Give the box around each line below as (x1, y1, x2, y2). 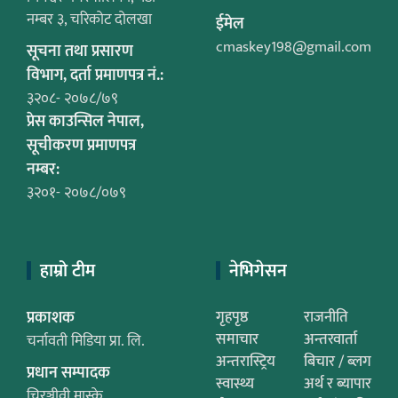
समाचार (216, 326, 259, 352)
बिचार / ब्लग (304, 348, 371, 374)
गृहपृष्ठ (216, 304, 248, 330)
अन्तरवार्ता (304, 326, 357, 352)
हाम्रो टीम (40, 255, 95, 286)
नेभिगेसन (229, 255, 287, 286)
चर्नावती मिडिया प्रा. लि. (27, 328, 145, 354)
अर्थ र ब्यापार (304, 370, 371, 396)
